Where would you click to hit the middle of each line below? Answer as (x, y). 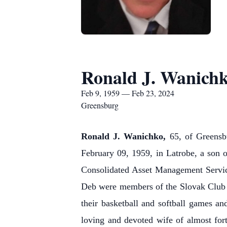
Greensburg (100, 105)
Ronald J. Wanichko (122, 136)
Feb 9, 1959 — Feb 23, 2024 (128, 93)
